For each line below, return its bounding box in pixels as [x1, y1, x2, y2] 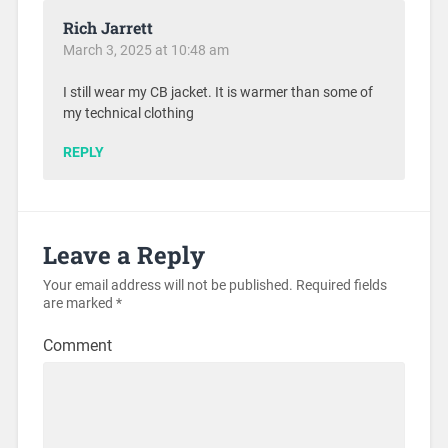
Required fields [292, 276, 387, 294]
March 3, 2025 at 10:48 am [62, 41, 229, 58]
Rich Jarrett [62, 16, 153, 38]
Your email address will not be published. [42, 276, 293, 294]
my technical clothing [62, 104, 194, 122]
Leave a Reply [42, 238, 205, 271]
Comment [42, 335, 112, 355]
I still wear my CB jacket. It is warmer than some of [62, 83, 373, 101]
